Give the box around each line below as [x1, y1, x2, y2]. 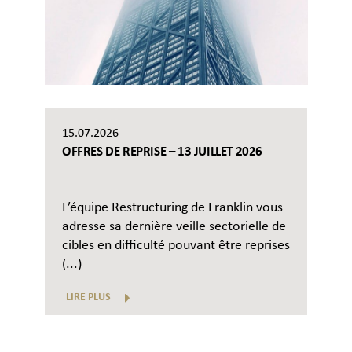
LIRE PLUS [66, 291, 111, 304]
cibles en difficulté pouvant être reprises [62, 238, 290, 254]
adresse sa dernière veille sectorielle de [62, 219, 286, 235]
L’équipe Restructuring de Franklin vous [62, 200, 283, 216]
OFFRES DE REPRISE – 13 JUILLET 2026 [62, 145, 262, 159]
